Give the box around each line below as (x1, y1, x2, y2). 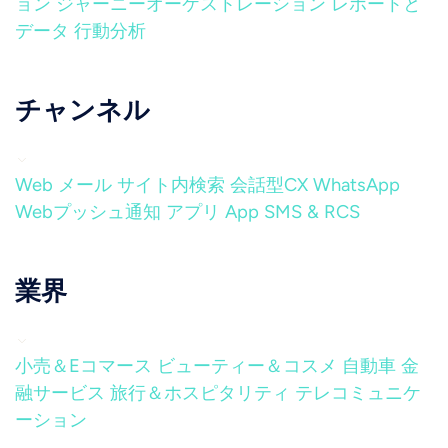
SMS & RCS (264, 201, 360, 223)
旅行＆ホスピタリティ (110, 382, 290, 404)
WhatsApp (313, 174, 400, 196)
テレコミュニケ (295, 382, 421, 404)
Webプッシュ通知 (15, 201, 161, 223)
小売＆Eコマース (15, 355, 152, 377)
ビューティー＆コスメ (157, 355, 337, 377)
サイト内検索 (117, 174, 225, 196)
